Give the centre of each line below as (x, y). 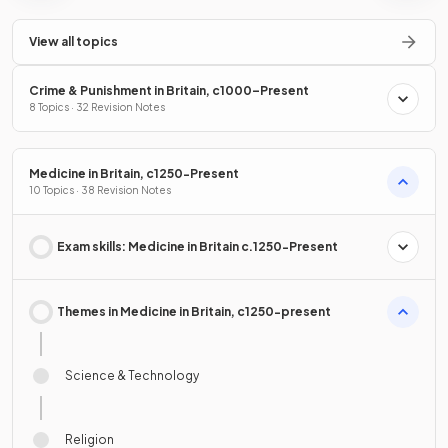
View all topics (73, 42)
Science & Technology (132, 376)
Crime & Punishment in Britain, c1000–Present (169, 91)
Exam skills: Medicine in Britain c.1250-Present (197, 247)
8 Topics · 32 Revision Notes (97, 107)
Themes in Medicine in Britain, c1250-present (194, 312)
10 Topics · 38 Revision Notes (100, 190)
